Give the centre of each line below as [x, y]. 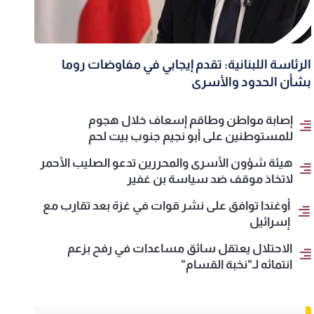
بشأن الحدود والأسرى [252, 82]
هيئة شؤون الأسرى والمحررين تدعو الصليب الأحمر [167, 163]
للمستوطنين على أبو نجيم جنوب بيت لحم [191, 137]
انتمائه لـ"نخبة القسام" [237, 265]
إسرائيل [270, 222]
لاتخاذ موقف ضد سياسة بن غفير [210, 179]
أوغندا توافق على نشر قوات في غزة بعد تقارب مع [167, 206]
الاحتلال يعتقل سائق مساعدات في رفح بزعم [180, 249]
